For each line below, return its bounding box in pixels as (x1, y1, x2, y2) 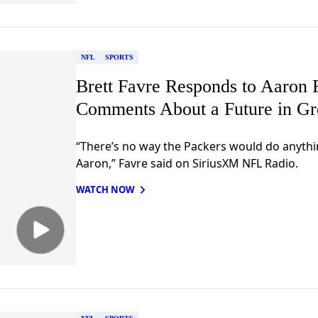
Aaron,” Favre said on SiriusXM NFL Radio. (75, 155, 298, 171)
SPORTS (104, 53, 133, 61)
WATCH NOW (75, 182, 135, 196)
